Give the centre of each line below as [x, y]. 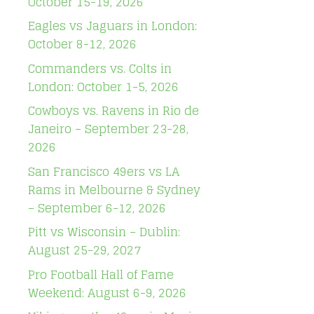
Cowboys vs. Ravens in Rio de [114, 110]
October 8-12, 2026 [82, 44]
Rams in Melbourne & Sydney [114, 189]
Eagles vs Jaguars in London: [112, 26]
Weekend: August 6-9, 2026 [107, 292]
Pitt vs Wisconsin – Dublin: [104, 232]
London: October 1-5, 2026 [103, 86]
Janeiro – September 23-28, [108, 129]
